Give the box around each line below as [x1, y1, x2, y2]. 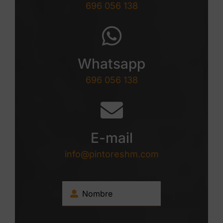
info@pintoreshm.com [64, 149, 159, 160]
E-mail [90, 129, 133, 147]
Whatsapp [78, 55, 145, 73]
